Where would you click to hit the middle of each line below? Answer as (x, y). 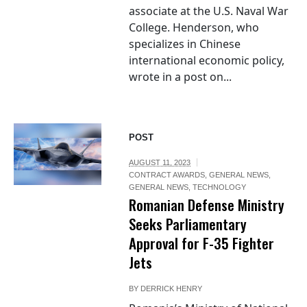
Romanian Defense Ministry (207, 205)
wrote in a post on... (181, 77)
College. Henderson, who (194, 28)
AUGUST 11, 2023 (160, 163)
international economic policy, (207, 61)
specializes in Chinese (185, 44)
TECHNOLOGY (220, 187)
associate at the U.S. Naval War (209, 11)
